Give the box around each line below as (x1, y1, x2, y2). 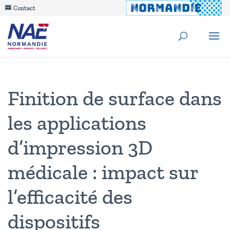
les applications (8, 110, 146, 135)
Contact (13, 5, 35, 12)
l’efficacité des (8, 184, 132, 209)
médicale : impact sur (8, 160, 198, 184)
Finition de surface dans (8, 86, 222, 110)
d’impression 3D (8, 135, 152, 160)
